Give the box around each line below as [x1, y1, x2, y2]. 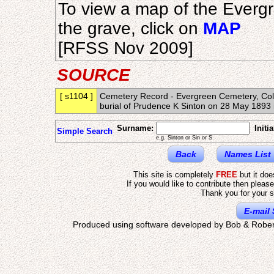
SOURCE [57, 65, 130, 84]
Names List [224, 149, 271, 159]
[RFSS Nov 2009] [58, 39, 193, 57]
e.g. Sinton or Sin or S [156, 135, 212, 141]
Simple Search [57, 127, 113, 136]
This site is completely [133, 170, 216, 179]
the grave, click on [58, 19, 203, 38]
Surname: [117, 124, 154, 133]
